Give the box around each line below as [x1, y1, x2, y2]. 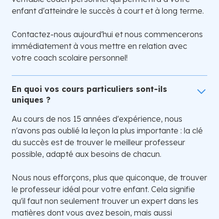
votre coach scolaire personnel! [12, 53, 128, 63]
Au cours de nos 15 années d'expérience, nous [12, 114, 182, 124]
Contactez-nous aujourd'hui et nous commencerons [12, 29, 203, 40]
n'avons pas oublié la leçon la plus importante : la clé [12, 126, 203, 136]
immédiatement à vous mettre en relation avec [12, 41, 187, 51]
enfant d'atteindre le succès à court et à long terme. [12, 6, 204, 16]
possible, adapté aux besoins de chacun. [12, 149, 161, 159]
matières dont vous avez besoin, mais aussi [12, 208, 172, 218]
